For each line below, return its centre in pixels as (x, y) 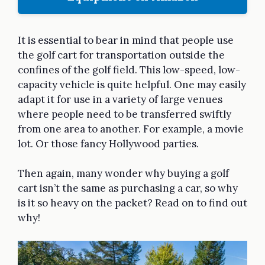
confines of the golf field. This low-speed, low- (129, 70)
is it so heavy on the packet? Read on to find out (132, 203)
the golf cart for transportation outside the (121, 55)
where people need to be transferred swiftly (125, 114)
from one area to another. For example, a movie (131, 129)
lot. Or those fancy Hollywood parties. (108, 143)
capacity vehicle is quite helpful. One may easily (132, 84)
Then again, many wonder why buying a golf (123, 174)
